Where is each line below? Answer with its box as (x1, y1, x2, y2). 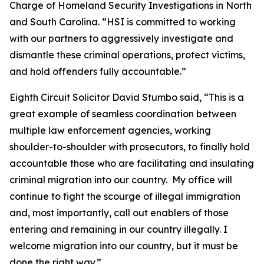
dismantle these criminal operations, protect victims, (9, 49, 245, 61)
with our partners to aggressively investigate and (9, 32, 233, 44)
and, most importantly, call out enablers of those (9, 207, 229, 219)
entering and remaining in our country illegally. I (9, 223, 227, 235)
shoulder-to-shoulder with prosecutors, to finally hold (9, 141, 250, 153)
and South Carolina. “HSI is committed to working (9, 16, 236, 28)
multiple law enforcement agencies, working (9, 124, 211, 136)
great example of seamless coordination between (9, 108, 236, 120)
